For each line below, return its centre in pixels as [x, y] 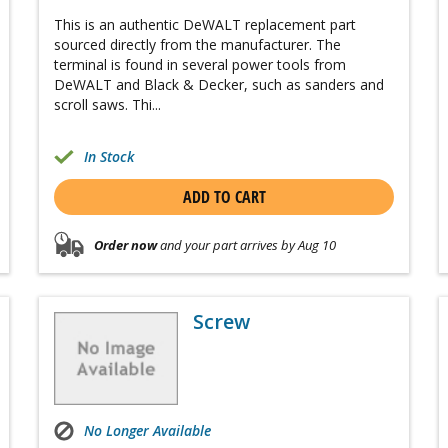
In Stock [109, 157]
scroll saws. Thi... [107, 105]
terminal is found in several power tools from [200, 65]
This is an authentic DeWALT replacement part [205, 25]
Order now [125, 244]
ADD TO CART [224, 197]
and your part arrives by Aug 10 [246, 244]
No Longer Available [147, 431]
